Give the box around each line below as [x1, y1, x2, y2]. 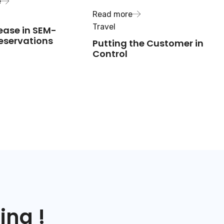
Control [92, 47, 128, 60]
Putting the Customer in [92, 37, 204, 50]
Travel [92, 22, 116, 32]
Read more [92, 9, 133, 19]
